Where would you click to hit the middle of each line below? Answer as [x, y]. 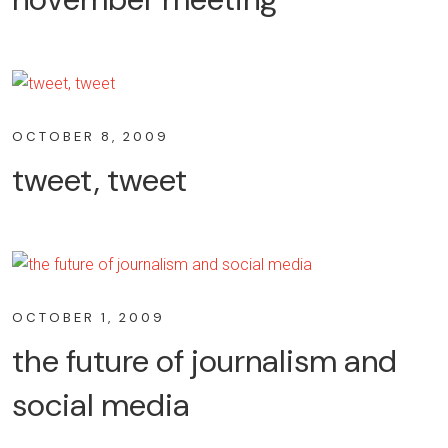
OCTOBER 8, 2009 [90, 137]
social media [101, 404]
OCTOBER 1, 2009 [88, 317]
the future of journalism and [204, 360]
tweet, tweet [99, 180]
